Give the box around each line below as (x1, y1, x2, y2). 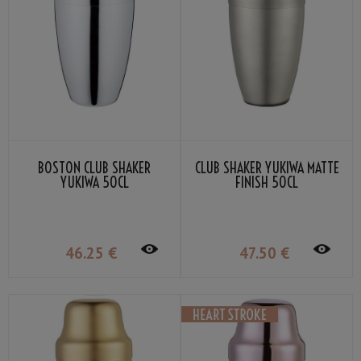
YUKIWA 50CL (60, 173, 129, 193)
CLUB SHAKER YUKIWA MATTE (194, 159, 339, 178)
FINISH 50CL (235, 173, 298, 193)
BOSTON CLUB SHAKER (38, 159, 151, 178)
